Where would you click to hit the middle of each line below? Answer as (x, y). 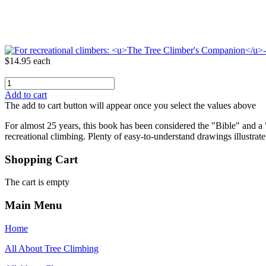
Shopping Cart (41, 159)
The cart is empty (37, 182)
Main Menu (34, 205)
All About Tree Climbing (52, 248)
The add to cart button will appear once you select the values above (130, 105)
